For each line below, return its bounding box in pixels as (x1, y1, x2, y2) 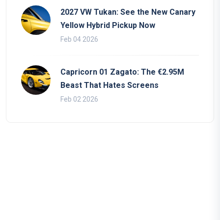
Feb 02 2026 (60, 95, 98, 104)
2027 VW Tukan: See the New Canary (60, 7, 195, 17)
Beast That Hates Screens (60, 81, 159, 90)
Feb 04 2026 (60, 35, 98, 44)
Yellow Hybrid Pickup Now (60, 21, 155, 30)
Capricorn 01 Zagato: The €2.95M (60, 67, 184, 77)
